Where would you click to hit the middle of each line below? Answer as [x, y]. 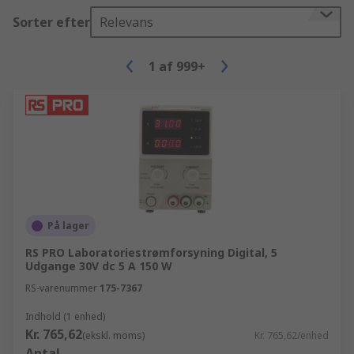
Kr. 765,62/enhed [292, 335]
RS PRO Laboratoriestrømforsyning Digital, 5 [151, 252]
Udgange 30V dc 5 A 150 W [99, 266]
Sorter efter [51, 22]
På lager [68, 226]
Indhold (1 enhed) [65, 316]
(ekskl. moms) [113, 335]
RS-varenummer [61, 288]
